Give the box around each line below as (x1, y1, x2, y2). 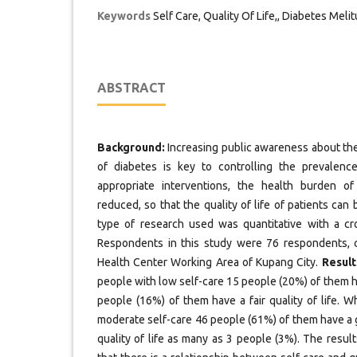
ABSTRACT (97, 80, 166, 95)
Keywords (97, 9, 151, 22)
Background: (97, 140, 165, 154)
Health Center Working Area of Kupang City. (97, 255, 322, 269)
